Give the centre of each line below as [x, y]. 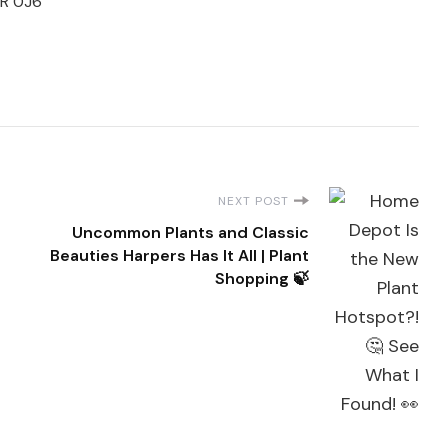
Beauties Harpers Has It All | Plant [179, 255]
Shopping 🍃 [262, 278]
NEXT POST [253, 200]
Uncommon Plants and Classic [190, 232]
